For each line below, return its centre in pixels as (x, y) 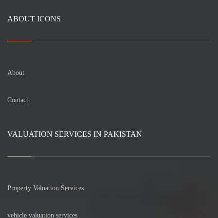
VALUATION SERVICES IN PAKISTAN (75, 134)
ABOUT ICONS (34, 18)
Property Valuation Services (45, 188)
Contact (18, 100)
